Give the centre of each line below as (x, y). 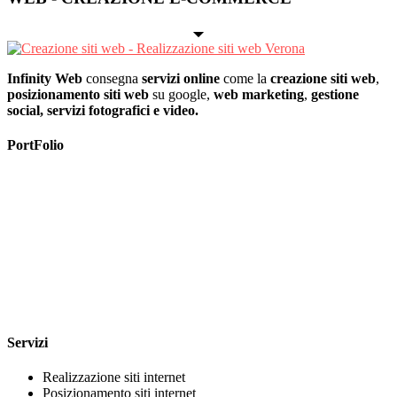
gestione (335, 94)
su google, (181, 94)
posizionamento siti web (78, 94)
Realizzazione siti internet (114, 377)
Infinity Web (45, 78)
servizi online (181, 78)
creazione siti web (323, 78)
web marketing (259, 94)
